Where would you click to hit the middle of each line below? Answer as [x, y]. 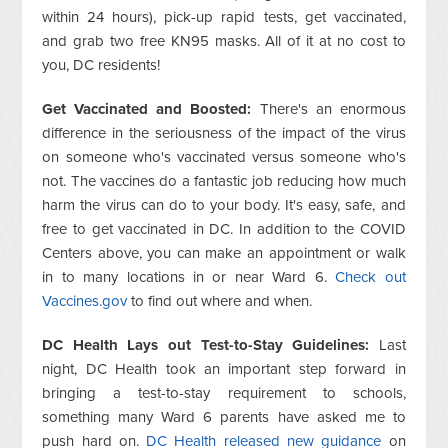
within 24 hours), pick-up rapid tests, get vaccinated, [224, 16]
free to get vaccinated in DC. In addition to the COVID [224, 228]
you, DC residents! [103, 64]
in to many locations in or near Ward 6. [189, 276]
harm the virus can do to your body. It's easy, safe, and [224, 204]
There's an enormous [328, 108]
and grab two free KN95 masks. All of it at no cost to [224, 40]
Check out [370, 276]
